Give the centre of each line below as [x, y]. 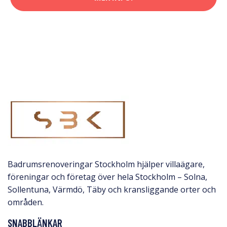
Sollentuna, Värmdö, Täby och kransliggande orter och [112, 190]
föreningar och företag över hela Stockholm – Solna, [107, 177]
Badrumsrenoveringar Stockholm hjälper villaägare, [106, 164]
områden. [26, 202]
